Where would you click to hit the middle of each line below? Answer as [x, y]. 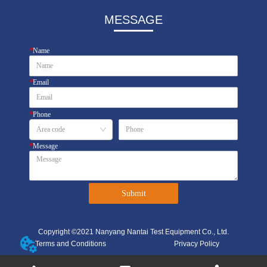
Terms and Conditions [70, 243]
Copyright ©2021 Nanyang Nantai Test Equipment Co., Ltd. [133, 232]
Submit [133, 193]
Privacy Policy [196, 243]
